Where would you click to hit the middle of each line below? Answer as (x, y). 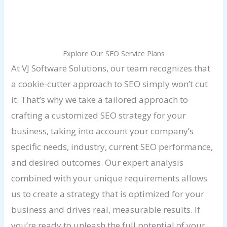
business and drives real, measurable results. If (106, 210)
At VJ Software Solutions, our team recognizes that (111, 68)
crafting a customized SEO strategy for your (99, 116)
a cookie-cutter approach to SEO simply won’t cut (110, 84)
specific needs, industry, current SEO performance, (112, 147)
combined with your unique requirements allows (109, 178)
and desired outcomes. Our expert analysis (98, 163)
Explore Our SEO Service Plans (113, 53)
